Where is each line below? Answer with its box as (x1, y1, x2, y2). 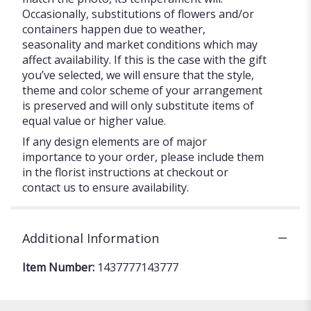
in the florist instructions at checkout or (22, 164, 228, 180)
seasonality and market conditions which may (22, 36, 258, 52)
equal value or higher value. (22, 112, 166, 128)
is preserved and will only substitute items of (22, 97, 254, 113)
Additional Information (22, 229, 159, 246)
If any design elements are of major (22, 133, 207, 149)
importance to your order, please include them (22, 149, 264, 165)
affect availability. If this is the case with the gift (22, 51, 267, 67)
